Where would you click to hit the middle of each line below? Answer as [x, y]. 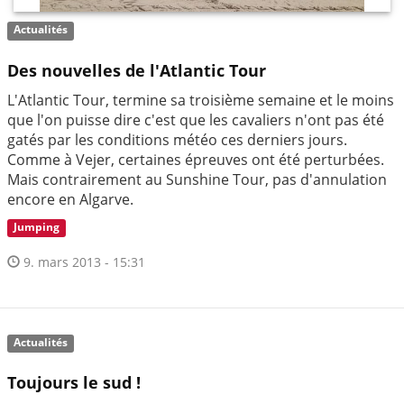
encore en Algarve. [70, 199]
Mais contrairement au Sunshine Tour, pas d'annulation [197, 179]
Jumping [37, 227]
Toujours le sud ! [74, 383]
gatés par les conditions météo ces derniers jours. [177, 139]
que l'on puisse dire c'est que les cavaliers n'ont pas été [196, 119]
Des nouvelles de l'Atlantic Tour [137, 70]
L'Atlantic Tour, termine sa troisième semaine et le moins [201, 100]
